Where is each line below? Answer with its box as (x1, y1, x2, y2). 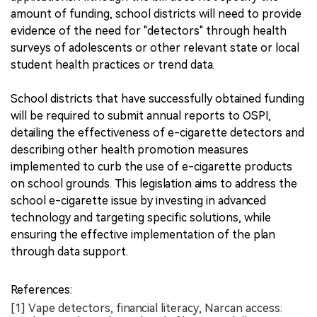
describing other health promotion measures (11, 142, 248, 156)
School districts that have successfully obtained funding (11, 91, 304, 105)
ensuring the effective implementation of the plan (11, 227, 275, 241)
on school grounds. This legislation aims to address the (11, 176, 297, 190)
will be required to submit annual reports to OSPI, (11, 108, 271, 122)
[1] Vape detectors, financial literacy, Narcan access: (11, 301, 282, 315)
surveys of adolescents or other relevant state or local (11, 40, 299, 54)
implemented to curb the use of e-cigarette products (11, 159, 292, 173)
